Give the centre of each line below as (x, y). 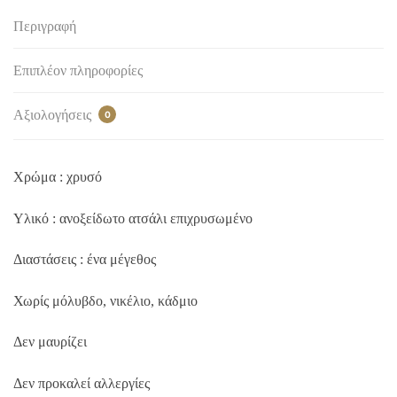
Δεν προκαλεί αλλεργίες (82, 384)
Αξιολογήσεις (54, 114)
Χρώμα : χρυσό (58, 176)
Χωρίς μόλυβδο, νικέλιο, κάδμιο (105, 300)
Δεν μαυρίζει (50, 342)
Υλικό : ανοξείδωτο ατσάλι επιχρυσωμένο (133, 218)
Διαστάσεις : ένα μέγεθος (85, 260)
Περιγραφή (45, 26)
